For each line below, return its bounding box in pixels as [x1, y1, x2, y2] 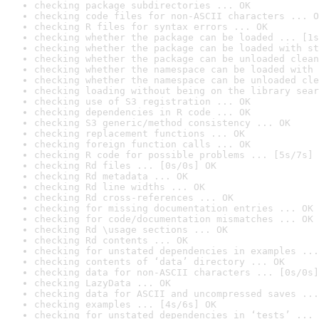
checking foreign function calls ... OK [34, 139, 251, 150]
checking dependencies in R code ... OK [34, 107, 251, 117]
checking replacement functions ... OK [34, 128, 245, 139]
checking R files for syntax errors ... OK [34, 21, 268, 32]
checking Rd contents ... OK [34, 235, 188, 246]
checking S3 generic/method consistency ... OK [34, 117, 291, 128]
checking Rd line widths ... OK [34, 182, 205, 192]
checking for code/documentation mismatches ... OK [34, 214, 313, 224]
